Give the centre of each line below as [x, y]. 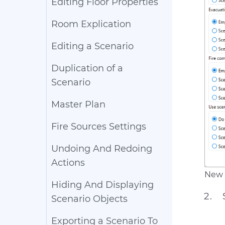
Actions [68, 163]
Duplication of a [87, 68]
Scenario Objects [89, 199]
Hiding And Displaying [102, 185]
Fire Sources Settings [99, 127]
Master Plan [78, 104]
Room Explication [91, 24]
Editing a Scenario [92, 46]
